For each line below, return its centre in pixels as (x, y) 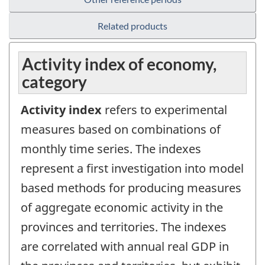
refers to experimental (164, 110)
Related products (132, 26)
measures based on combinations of (121, 130)
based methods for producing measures (131, 188)
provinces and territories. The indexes (124, 227)
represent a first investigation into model (132, 169)
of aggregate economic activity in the (122, 208)
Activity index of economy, (119, 64)
